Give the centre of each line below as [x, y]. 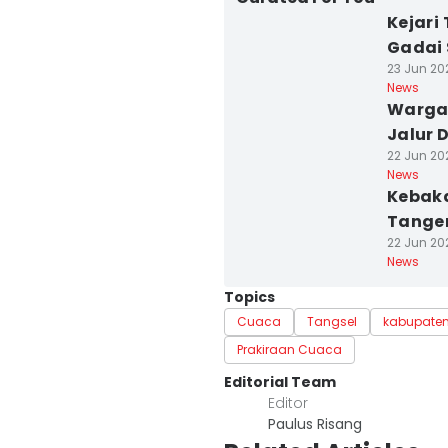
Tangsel [332, 321]
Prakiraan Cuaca [289, 349]
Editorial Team [280, 382]
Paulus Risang [315, 424]
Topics [249, 297]
